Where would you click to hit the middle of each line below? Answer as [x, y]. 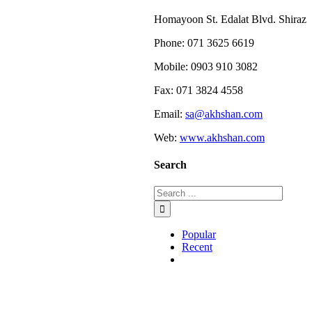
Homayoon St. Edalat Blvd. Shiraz [230, 19]
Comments [205, 259]
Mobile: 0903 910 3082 [206, 66]
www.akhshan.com [222, 137]
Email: [170, 114]
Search [170, 165]
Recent [197, 247]
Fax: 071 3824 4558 [198, 90]
